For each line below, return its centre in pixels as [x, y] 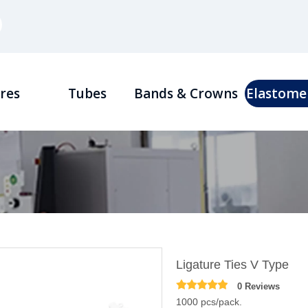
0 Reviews [258, 286]
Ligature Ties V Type [232, 265]
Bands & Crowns [186, 93]
